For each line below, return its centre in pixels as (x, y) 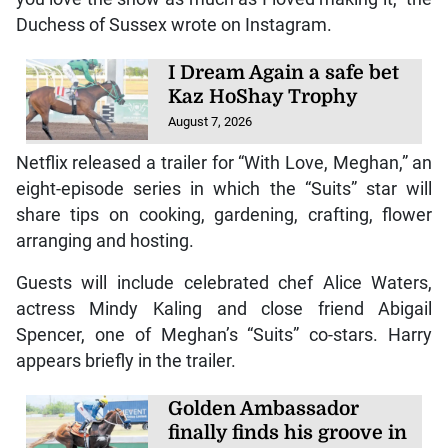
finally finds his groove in (288, 433)
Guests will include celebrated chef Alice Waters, (224, 283)
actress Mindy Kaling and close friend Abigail (224, 309)
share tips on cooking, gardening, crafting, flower (224, 215)
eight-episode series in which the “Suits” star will (224, 189)
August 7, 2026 (210, 122)
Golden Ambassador (264, 409)
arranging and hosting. (104, 241)
